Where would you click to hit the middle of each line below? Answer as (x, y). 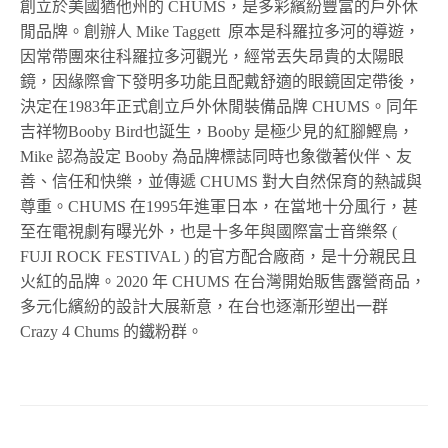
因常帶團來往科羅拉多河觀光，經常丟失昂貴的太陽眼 (212, 57)
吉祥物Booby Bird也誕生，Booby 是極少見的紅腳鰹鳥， (217, 132)
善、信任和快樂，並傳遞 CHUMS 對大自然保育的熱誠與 (221, 182)
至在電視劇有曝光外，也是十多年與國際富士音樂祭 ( (209, 232)
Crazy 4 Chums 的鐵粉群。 (112, 332)
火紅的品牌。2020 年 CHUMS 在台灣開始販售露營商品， (223, 282)
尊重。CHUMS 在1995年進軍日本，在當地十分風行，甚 (219, 207)
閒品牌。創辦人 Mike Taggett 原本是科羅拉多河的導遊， (220, 32)
